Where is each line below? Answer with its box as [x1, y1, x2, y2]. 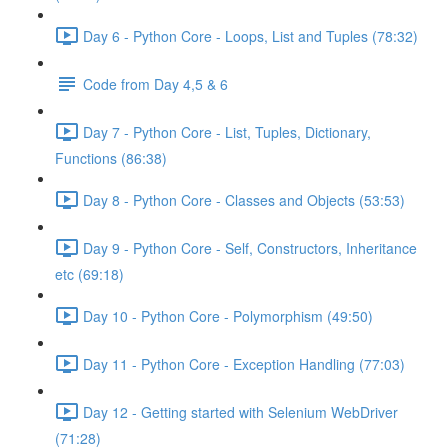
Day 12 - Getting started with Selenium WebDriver [83, 401, 398, 422]
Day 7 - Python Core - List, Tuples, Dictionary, [83, 121, 371, 142]
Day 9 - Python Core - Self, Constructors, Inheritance [83, 237, 417, 258]
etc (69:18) [55, 264, 124, 284]
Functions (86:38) [55, 148, 167, 168]
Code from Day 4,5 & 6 [83, 73, 228, 94]
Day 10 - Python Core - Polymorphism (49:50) [83, 305, 373, 326]
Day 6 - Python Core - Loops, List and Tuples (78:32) [83, 25, 418, 46]
